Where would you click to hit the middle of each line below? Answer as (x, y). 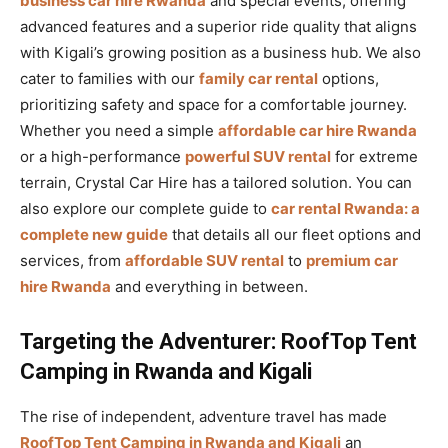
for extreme (374, 156)
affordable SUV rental (204, 260)
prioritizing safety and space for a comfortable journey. (213, 104)
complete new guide (94, 234)
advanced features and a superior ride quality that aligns (218, 26)
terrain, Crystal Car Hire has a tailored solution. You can (216, 182)
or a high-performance (102, 156)
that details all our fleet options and (294, 234)
